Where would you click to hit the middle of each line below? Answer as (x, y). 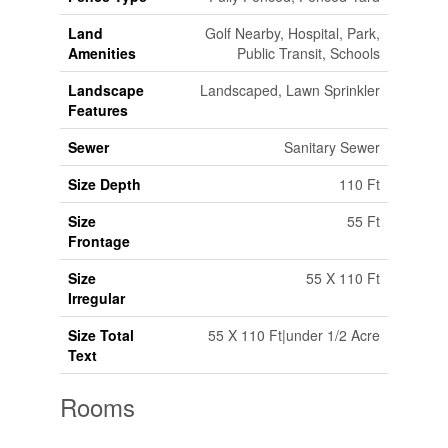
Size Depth (104, 184)
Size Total (100, 335)
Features (97, 110)
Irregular (96, 298)
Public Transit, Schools (308, 53)
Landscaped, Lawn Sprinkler (289, 90)
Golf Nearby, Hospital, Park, (292, 33)
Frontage (98, 241)
